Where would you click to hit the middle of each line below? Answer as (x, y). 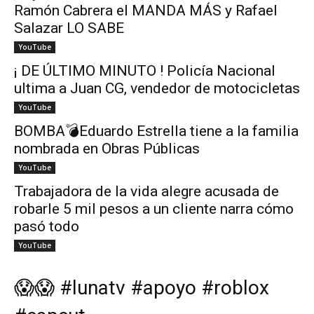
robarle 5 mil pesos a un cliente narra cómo (154, 209)
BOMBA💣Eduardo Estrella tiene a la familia (156, 131)
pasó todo (47, 227)
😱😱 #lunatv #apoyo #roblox (142, 288)
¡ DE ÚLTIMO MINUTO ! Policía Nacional (145, 71)
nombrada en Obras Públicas (107, 149)
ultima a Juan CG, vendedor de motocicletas (157, 89)
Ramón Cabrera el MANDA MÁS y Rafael (146, 11)
